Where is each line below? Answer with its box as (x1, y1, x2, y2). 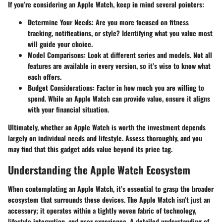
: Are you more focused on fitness (92, 17, 189, 28)
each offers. (28, 71, 61, 82)
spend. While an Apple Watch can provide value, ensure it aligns (28, 93, 210, 104)
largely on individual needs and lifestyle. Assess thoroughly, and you (8, 133, 202, 144)
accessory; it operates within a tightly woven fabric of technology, (8, 205, 196, 216)
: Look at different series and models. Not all (84, 50, 212, 60)
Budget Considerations (28, 82, 93, 93)
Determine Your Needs (28, 17, 92, 28)
